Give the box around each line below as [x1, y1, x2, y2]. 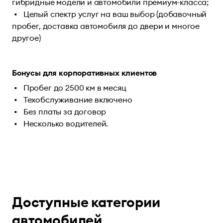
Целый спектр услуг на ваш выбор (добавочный [23, 9, 207, 19]
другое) [12, 33, 41, 43]
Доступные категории [12, 193, 160, 211]
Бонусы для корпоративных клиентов [12, 68, 157, 78]
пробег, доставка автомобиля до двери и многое [12, 21, 200, 31]
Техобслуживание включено [23, 95, 132, 105]
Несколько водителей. [23, 118, 109, 128]
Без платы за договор [23, 107, 107, 116]
